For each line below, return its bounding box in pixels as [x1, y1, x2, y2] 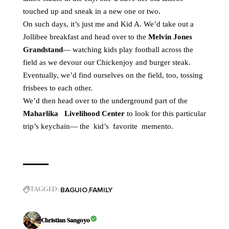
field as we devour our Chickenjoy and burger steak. [23, 58, 191, 66]
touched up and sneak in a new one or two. [23, 7, 161, 15]
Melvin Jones [148, 33, 192, 41]
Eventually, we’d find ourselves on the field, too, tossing [23, 71, 203, 79]
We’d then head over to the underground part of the [23, 97, 188, 105]
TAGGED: [30, 186, 59, 193]
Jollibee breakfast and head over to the [23, 33, 148, 41]
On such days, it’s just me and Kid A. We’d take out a [23, 20, 194, 28]
